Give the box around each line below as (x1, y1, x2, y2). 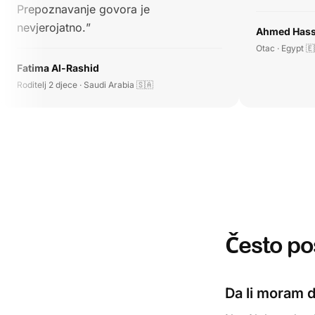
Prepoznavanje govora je (17, 2, 150, 16)
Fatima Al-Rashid (17, 62, 100, 74)
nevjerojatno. (17, 20, 86, 34)
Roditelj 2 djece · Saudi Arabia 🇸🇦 (17, 79, 154, 90)
